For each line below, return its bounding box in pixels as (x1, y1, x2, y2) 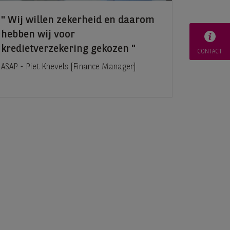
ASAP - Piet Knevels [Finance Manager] (1, 63, 136, 72)
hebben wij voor (1, 30, 75, 41)
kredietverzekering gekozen (1, 44, 131, 55)
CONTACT (197, 49, 222, 55)
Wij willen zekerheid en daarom (5, 15, 155, 26)
